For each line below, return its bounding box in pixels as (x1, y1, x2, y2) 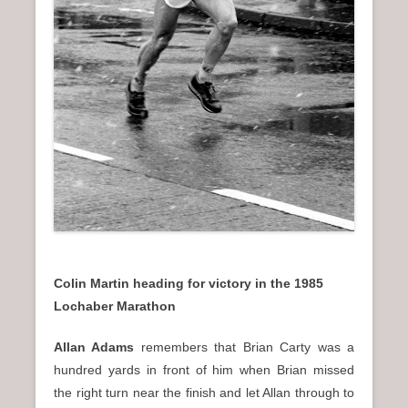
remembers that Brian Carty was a (134, 339, 355, 354)
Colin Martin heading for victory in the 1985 (54, 275, 323, 291)
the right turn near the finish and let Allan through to (54, 384, 354, 400)
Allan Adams (54, 339, 135, 354)
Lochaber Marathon (54, 298, 176, 313)
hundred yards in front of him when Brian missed (54, 362, 354, 377)
